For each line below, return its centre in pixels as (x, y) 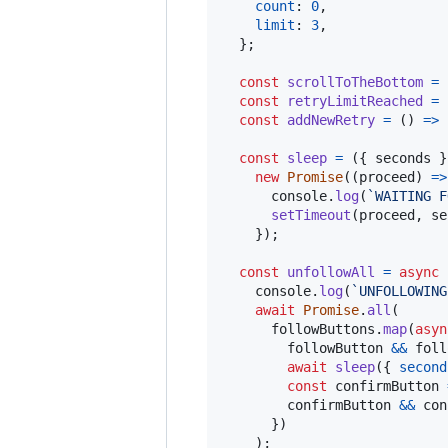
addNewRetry (331, 119)
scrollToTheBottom (355, 81)
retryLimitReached (355, 100)
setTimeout (311, 214)
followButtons (323, 328)
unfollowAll (331, 271)
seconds (403, 157)
